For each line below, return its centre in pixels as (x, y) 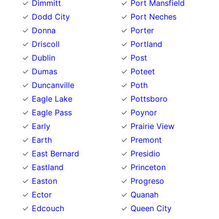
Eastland (48, 167)
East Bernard (55, 153)
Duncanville (53, 85)
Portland (146, 44)
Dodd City (51, 16)
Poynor (144, 112)
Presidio (145, 153)
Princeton (148, 167)
